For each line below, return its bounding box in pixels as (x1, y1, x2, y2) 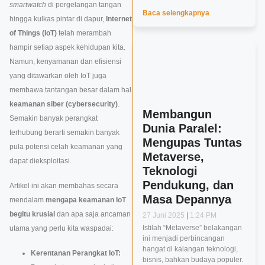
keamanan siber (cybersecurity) (9, 100, 118, 109)
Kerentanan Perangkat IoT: (31, 249, 121, 258)
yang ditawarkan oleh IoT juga (9, 72, 106, 80)
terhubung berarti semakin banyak (9, 128, 119, 137)
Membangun (142, 108, 212, 121)
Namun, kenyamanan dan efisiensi (9, 57, 121, 66)
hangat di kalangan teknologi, (142, 245, 238, 253)
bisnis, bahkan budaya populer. (142, 256, 243, 264)
